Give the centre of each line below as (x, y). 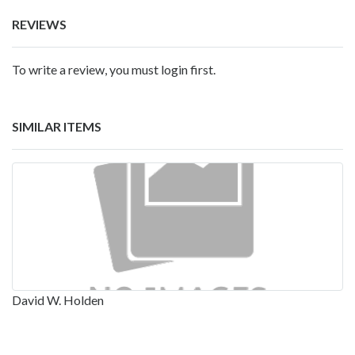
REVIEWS (39, 25)
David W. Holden (58, 300)
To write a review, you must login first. (114, 70)
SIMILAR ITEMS (57, 127)
